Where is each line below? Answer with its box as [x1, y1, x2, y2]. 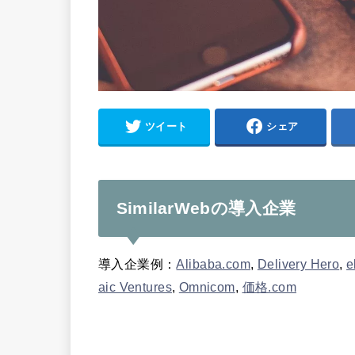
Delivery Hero [257, 257, 340, 272]
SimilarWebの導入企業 [116, 199, 296, 218]
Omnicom [178, 280, 235, 295]
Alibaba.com [176, 257, 251, 272]
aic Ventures [98, 280, 172, 295]
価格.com [242, 280, 296, 295]
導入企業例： [98, 257, 177, 272]
